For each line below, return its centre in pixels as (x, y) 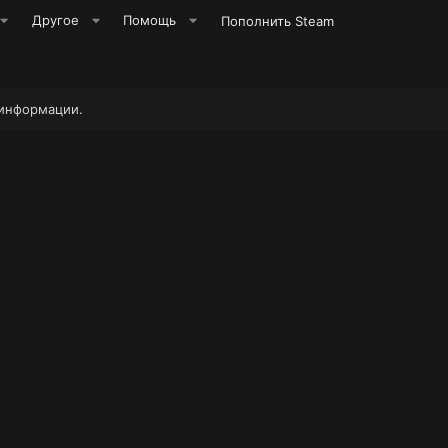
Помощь (150, 20)
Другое (56, 20)
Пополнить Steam (277, 21)
